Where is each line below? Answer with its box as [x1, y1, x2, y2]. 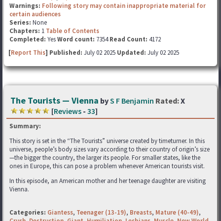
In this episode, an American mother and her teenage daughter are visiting [9, 177, 206, 185]
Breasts [130, 208, 152, 217]
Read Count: [110, 35, 147, 43]
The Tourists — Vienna [10, 95, 99, 106]
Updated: [117, 48, 146, 57]
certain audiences [9, 10, 61, 18]
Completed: [9, 35, 46, 43]
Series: [9, 18, 31, 27]
